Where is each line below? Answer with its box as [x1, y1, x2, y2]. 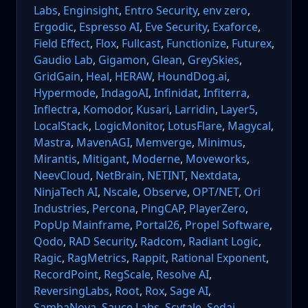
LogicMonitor [94, 118, 162, 134]
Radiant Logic [188, 234, 258, 250]
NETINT [147, 168, 185, 184]
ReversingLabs [34, 283, 109, 299]
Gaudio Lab [34, 52, 93, 68]
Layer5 [221, 102, 255, 118]
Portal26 [135, 217, 179, 233]
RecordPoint [34, 267, 98, 283]
